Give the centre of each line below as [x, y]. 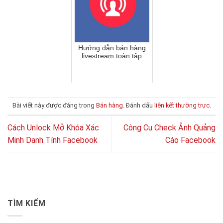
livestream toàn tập [112, 56]
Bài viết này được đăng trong [54, 106]
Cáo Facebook [190, 140]
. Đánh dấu [138, 106]
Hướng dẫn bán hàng [112, 48]
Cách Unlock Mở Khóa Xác [53, 128]
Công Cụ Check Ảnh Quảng [169, 128]
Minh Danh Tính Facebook [53, 140]
